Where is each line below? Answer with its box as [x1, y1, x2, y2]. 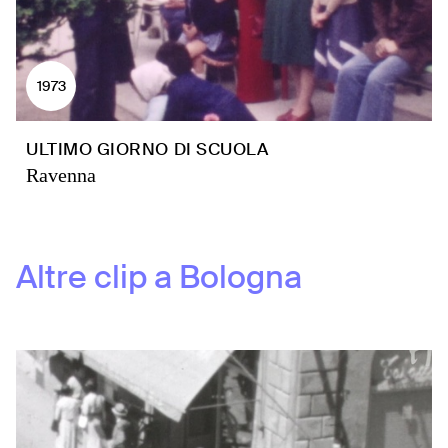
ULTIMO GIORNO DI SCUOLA [26, 138, 269, 160]
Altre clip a [16, 256, 172, 298]
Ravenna [26, 164, 96, 186]
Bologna [179, 256, 302, 298]
